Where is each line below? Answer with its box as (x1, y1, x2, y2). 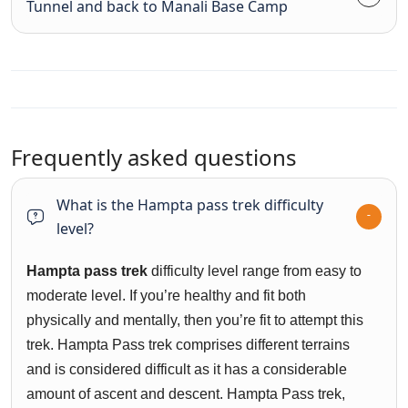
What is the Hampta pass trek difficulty (56, 195, 323, 216)
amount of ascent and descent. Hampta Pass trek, (26, 386, 345, 403)
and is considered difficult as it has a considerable (26, 362, 347, 378)
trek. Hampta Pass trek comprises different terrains (26, 337, 350, 353)
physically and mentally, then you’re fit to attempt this (26, 312, 363, 329)
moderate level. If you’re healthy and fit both (26, 288, 306, 304)
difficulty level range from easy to (148, 263, 362, 280)
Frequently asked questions (11, 142, 297, 173)
